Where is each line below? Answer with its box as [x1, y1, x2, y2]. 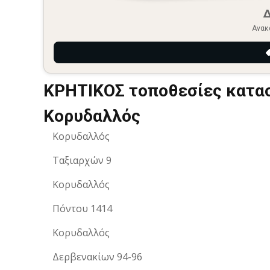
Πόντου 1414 [52, 201, 112, 215]
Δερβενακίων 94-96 [52, 250, 142, 263]
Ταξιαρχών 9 [52, 153, 111, 167]
